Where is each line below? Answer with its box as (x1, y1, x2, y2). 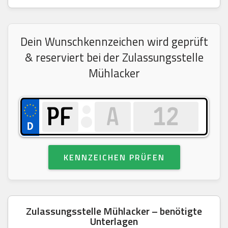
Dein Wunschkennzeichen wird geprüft (20, 33, 208, 50)
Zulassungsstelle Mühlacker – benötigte (26, 203, 202, 219)
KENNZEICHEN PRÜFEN (63, 151, 165, 163)
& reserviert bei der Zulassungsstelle (24, 48, 204, 66)
